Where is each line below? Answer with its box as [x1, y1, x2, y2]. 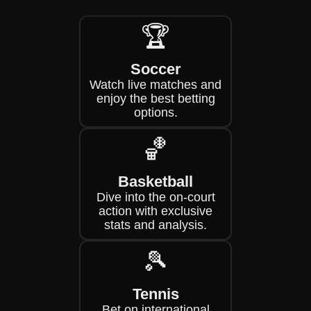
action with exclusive [99, 204, 212, 218]
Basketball [118, 173, 193, 190]
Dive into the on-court [96, 190, 215, 204]
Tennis [132, 285, 179, 303]
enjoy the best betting [96, 92, 215, 106]
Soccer [130, 60, 181, 78]
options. [133, 106, 178, 119]
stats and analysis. [104, 218, 207, 232]
